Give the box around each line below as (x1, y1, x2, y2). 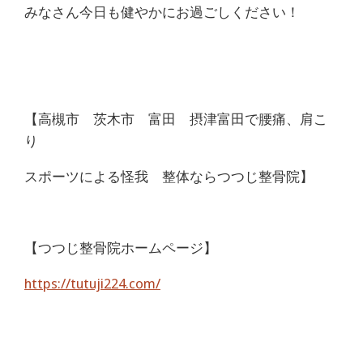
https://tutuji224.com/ (24, 275, 160, 292)
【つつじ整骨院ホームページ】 (24, 239, 217, 256)
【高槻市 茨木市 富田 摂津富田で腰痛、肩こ (24, 110, 327, 127)
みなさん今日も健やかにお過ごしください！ (24, 3, 300, 20)
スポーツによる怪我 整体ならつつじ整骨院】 (24, 168, 314, 185)
